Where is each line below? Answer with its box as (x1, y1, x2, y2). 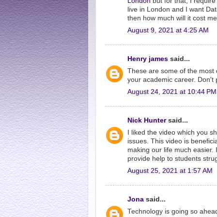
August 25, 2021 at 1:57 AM (127, 167, 213, 174)
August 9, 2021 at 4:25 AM (127, 26, 209, 34)
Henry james (127, 55, 168, 62)
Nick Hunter (127, 117, 166, 124)
